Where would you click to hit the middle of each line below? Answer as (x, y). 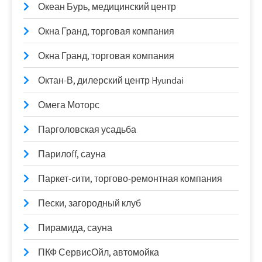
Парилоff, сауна (72, 154)
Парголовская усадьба (87, 130)
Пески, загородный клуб (89, 203)
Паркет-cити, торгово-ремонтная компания (130, 179)
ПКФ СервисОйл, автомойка (99, 252)
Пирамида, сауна (75, 228)
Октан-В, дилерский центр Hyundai (111, 80)
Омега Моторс (69, 105)
